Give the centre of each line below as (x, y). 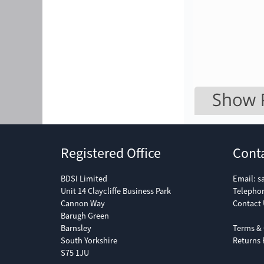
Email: (245, 179)
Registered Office (111, 154)
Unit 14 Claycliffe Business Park (116, 192)
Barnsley (76, 229)
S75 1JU (75, 253)
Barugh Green (85, 216)
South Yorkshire (89, 241)
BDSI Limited (84, 179)
